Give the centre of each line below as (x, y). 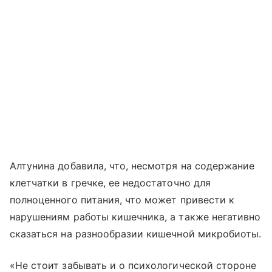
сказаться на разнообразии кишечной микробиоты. (136, 234)
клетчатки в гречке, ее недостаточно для (110, 183)
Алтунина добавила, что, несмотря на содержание (132, 166)
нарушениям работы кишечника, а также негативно (135, 217)
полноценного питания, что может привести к (122, 200)
